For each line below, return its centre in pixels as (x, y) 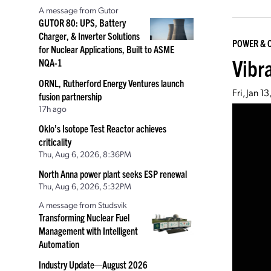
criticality (55, 142)
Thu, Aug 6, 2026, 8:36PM (85, 154)
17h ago (53, 108)
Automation (59, 244)
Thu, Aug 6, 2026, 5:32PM (85, 186)
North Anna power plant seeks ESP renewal (113, 174)
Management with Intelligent (88, 230)
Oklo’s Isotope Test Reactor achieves (103, 128)
